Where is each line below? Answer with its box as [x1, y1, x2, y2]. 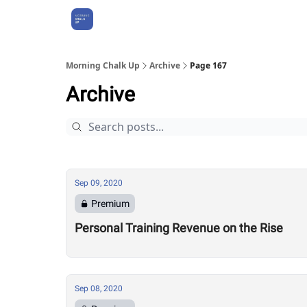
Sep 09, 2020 [75, 178, 123, 188]
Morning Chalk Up [66, 60, 140, 71]
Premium [91, 198, 130, 209]
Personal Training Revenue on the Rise [75, 221, 283, 235]
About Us [110, 14, 144, 24]
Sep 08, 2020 [75, 284, 123, 293]
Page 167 [190, 60, 227, 71]
